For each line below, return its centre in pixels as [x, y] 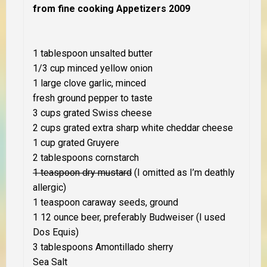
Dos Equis [54, 232]
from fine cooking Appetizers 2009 [111, 8]
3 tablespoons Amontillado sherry [104, 247]
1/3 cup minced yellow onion [93, 68]
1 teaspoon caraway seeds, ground [105, 202]
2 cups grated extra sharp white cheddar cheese [133, 128]
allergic [48, 187]
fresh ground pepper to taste [93, 98]
